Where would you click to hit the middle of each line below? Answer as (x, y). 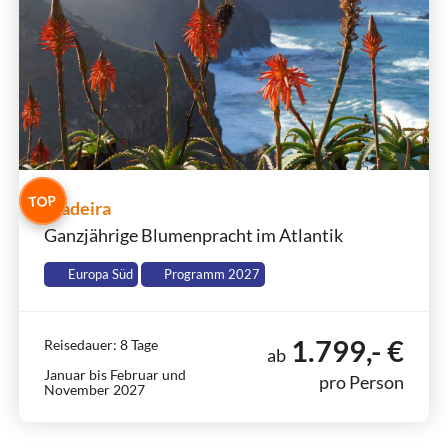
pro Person (362, 382)
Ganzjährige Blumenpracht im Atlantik (193, 235)
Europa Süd (98, 274)
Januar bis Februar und (114, 374)
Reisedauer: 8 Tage (100, 344)
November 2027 (94, 389)
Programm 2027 (211, 274)
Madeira (77, 208)
